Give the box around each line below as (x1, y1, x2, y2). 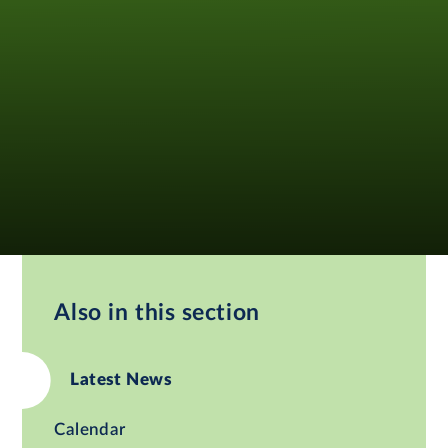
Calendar (54, 422, 126, 439)
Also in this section (54, 302, 260, 324)
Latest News (70, 371, 172, 388)
